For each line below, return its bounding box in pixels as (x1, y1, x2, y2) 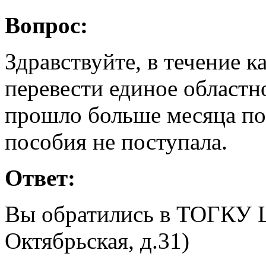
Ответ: (5, 164, 75, 191)
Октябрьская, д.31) (5, 227, 189, 254)
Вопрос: (5, 12, 88, 38)
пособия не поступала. (5, 128, 227, 154)
